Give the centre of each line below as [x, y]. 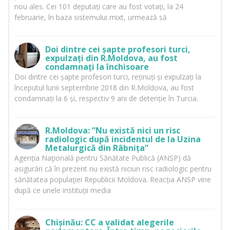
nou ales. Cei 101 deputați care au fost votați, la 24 [99, 7]
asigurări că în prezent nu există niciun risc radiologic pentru [113, 169]
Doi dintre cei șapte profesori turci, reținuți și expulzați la [108, 77]
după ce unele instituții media [62, 190]
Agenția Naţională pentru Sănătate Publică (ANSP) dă [102, 158]
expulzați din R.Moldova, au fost [111, 58]
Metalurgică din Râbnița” [97, 148]
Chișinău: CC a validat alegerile [109, 223]
